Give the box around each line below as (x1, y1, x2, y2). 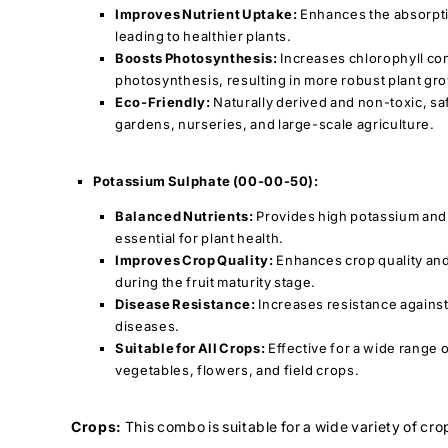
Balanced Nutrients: (115, 207, 254, 224)
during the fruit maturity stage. (115, 273, 317, 290)
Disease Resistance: (115, 295, 256, 312)
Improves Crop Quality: (115, 251, 274, 268)
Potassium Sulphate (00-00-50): (93, 172, 319, 189)
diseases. (115, 317, 180, 334)
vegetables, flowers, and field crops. (115, 361, 360, 378)
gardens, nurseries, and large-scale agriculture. (115, 115, 435, 132)
